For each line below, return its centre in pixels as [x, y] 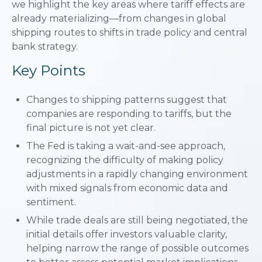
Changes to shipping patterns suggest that [127, 100]
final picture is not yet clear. [91, 128]
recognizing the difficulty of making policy [125, 160]
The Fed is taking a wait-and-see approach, [126, 146]
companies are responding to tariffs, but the [129, 114]
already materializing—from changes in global [119, 18]
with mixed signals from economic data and [127, 188]
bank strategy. [45, 46]
